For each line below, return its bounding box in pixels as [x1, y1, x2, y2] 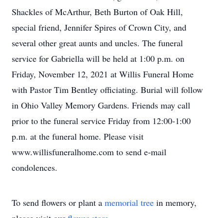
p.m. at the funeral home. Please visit [12, 130, 144, 142]
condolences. [12, 162, 57, 173]
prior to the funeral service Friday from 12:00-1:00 [12, 115, 191, 127]
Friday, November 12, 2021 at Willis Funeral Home [12, 68, 194, 80]
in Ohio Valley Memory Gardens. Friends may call [12, 99, 190, 111]
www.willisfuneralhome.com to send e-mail [12, 146, 166, 158]
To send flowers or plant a [12, 197, 105, 208]
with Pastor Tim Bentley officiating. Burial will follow [12, 84, 203, 95]
